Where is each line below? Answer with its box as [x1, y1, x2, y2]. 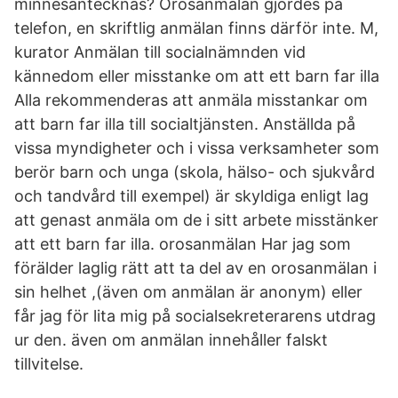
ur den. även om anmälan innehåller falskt [14, 330, 328, 349]
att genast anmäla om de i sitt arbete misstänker [14, 211, 378, 229]
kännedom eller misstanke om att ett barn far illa [14, 67, 379, 85]
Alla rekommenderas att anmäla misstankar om [14, 91, 368, 109]
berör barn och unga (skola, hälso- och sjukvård [14, 163, 375, 181]
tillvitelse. [14, 354, 84, 373]
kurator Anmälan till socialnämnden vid [14, 43, 306, 61]
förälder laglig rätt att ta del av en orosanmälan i [14, 259, 377, 277]
